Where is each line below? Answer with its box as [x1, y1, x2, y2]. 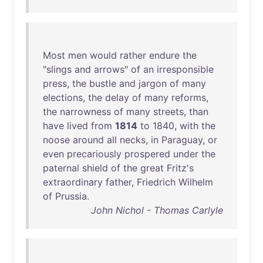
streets [153, 106, 184, 117]
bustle [89, 77, 116, 89]
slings [46, 63, 72, 75]
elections [43, 92, 83, 103]
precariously [67, 148, 122, 160]
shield [82, 162, 108, 174]
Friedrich [137, 176, 176, 188]
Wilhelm [178, 176, 213, 188]
